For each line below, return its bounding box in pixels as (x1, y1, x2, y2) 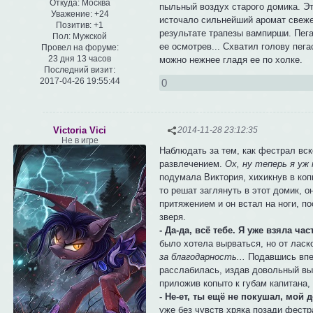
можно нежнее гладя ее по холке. (159, 54, 303, 65)
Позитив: (56, 20, 92, 31)
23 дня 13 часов (48, 54, 111, 64)
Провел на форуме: (41, 43, 119, 53)
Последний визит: (44, 65, 115, 75)
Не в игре (61, 135, 99, 145)
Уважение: (50, 9, 92, 20)
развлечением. (159, 159, 226, 170)
